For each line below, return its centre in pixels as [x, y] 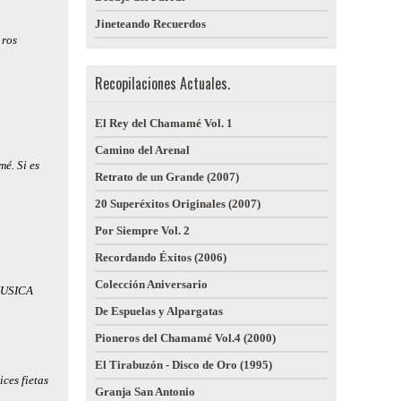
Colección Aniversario [151, 284]
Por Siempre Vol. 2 [142, 230]
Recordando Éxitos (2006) [161, 257]
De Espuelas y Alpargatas [159, 311]
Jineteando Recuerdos [150, 24]
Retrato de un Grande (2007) [167, 177]
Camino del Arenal [142, 150]
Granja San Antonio [145, 392]
